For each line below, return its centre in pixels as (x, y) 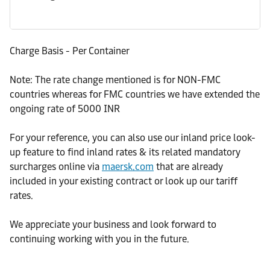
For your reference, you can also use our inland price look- (133, 138)
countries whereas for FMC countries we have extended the (135, 94)
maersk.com (128, 167)
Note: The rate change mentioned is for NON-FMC (115, 80)
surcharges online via (56, 167)
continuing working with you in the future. (99, 239)
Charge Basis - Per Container (70, 51)
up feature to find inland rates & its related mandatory (125, 152)
